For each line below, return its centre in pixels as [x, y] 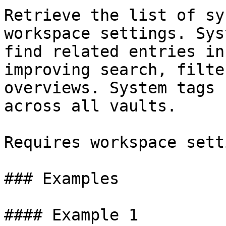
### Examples [62, 179]
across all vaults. [90, 106]
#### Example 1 [71, 215]
